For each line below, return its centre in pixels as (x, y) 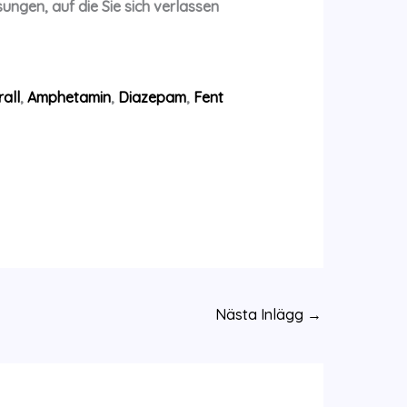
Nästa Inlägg (261, 314)
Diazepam (152, 98)
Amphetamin (69, 98)
